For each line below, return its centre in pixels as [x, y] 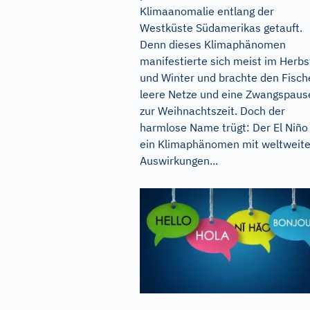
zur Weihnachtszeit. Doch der [212, 110]
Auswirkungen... [179, 160]
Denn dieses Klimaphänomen [213, 44]
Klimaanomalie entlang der [207, 11]
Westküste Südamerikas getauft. [221, 27]
